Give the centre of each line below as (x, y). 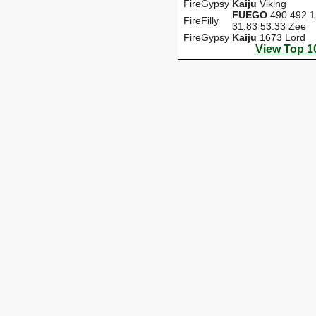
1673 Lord (281, 37)
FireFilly (201, 20)
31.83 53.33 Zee (269, 26)
